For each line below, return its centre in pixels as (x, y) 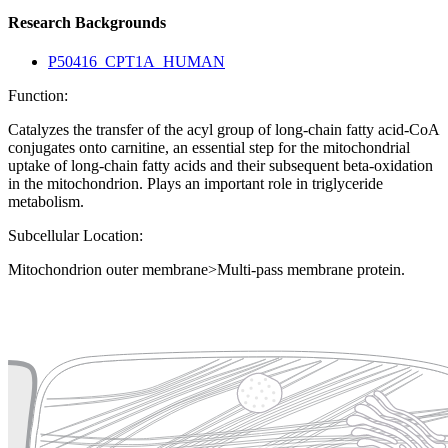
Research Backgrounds (87, 23)
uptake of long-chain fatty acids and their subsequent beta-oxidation (220, 166)
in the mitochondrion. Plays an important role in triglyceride (195, 184)
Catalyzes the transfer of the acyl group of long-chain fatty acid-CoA (223, 130)
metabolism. (46, 202)
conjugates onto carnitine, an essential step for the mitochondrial (209, 148)
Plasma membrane (148, 347)
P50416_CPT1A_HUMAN (136, 62)
